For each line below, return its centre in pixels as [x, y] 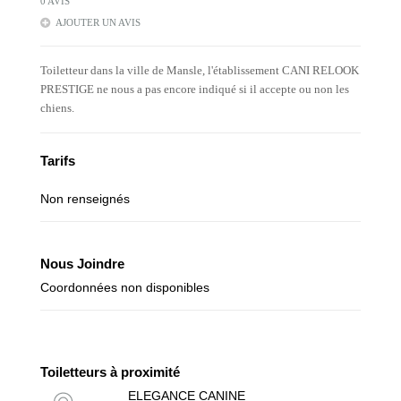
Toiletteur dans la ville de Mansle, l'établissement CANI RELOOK [200, 70]
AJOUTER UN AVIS [98, 22]
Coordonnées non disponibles [125, 287]
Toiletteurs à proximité [110, 372]
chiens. [57, 108]
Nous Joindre [82, 264]
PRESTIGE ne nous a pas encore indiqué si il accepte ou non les [195, 89]
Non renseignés [85, 199]
